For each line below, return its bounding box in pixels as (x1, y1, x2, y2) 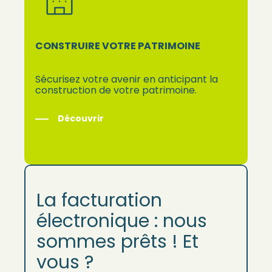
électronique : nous (36, 208, 208, 234)
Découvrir (58, 112, 104, 125)
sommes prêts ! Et (36, 229, 199, 255)
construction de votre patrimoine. (35, 83, 197, 98)
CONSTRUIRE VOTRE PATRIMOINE (35, 39, 201, 53)
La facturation (36, 188, 163, 214)
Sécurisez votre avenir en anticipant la (35, 72, 219, 87)
